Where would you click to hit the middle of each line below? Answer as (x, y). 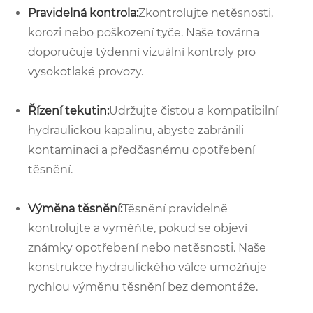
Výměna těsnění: (75, 208)
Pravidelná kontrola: (83, 13)
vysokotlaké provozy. (86, 71)
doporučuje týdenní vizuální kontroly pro (142, 52)
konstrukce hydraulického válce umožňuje (147, 267)
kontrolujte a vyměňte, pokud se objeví (138, 228)
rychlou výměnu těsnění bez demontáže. (143, 286)
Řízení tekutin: (68, 110)
